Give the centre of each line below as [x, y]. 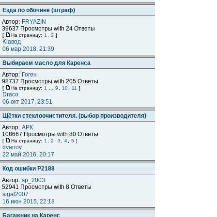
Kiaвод [12, 42]
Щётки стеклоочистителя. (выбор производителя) [74, 116]
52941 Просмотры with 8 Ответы [47, 187]
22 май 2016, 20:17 [29, 155]
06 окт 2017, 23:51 [28, 102]
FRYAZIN [34, 22]
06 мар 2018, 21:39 [29, 49]
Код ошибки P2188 [29, 169]
